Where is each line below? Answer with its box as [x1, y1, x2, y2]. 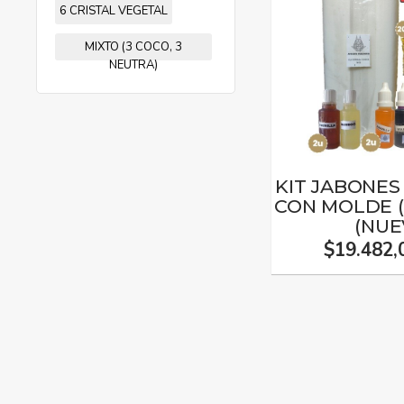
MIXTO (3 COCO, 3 [84, 39, 182, 55]
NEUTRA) [108, 57, 158, 73]
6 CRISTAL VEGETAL [60, 3, 168, 19]
